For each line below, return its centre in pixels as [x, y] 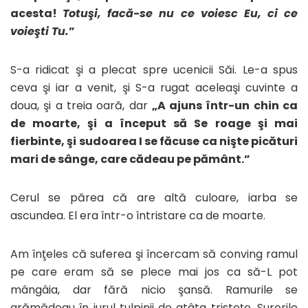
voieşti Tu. [40, 31]
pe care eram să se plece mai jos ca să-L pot [154, 272]
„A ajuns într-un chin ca [225, 105]
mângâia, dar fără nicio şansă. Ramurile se [154, 289]
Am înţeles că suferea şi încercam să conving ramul [154, 254]
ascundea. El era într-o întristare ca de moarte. [138, 215]
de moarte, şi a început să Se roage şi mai [154, 123]
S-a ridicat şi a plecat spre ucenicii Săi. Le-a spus [154, 69]
